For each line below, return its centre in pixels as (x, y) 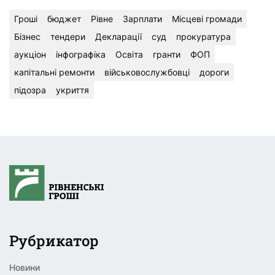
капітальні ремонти (54, 72)
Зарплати (142, 19)
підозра (30, 90)
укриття (72, 90)
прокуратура (203, 37)
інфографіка (81, 55)
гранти (167, 55)
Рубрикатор (54, 241)
